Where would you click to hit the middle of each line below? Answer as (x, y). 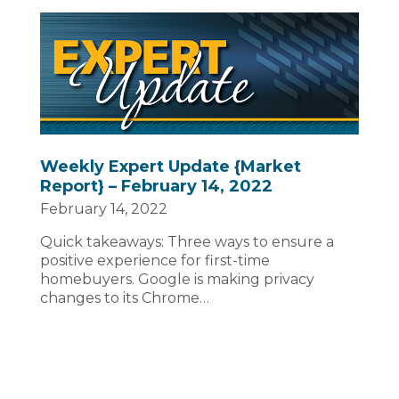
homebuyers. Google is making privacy (177, 280)
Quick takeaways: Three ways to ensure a (187, 242)
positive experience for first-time (155, 261)
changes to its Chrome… (125, 298)
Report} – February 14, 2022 (156, 187)
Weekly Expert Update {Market (171, 167)
